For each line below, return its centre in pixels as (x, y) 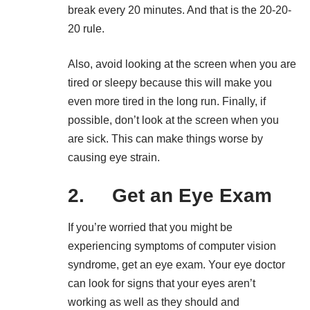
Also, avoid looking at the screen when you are (182, 64)
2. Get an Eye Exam (170, 195)
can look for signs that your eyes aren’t (162, 284)
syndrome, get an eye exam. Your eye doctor (176, 265)
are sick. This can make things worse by (165, 139)
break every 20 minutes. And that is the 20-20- (180, 10)
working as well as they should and (154, 302)
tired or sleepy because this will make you (170, 83)
